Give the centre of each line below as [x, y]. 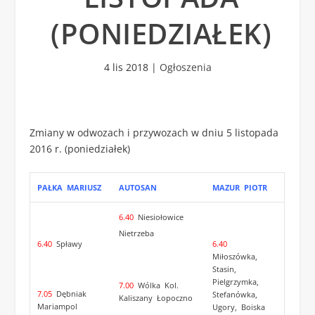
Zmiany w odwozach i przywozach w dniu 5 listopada [154, 133]
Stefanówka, [236, 294]
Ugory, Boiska [238, 307]
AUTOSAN [137, 188]
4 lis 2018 [126, 67]
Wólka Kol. [157, 285]
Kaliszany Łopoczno [155, 297]
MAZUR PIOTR [239, 188]
